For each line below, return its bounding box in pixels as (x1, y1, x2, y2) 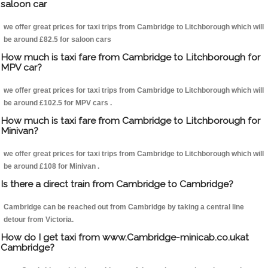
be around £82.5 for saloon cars (4, 35, 111, 44)
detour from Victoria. (4, 215, 74, 224)
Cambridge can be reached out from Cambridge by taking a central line (4, 203, 244, 212)
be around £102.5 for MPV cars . (4, 99, 112, 108)
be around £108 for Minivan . (4, 162, 99, 171)
